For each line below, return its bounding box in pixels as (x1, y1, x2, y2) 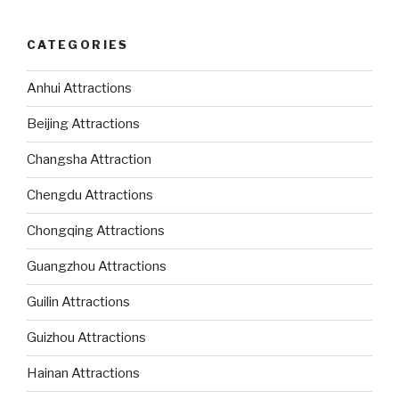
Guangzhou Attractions (27, 258, 167, 275)
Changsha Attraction (27, 151, 151, 168)
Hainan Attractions (27, 365, 140, 382)
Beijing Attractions (27, 116, 140, 133)
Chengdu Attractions (27, 187, 153, 204)
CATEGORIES (27, 37, 129, 53)
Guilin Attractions (27, 294, 130, 311)
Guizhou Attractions (27, 330, 146, 346)
